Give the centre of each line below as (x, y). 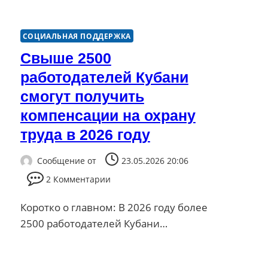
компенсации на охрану (108, 115)
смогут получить (82, 96)
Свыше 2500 (66, 58)
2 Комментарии (78, 179)
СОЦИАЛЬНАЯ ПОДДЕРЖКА (77, 36)
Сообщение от (66, 161)
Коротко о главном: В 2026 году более (114, 208)
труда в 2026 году (85, 134)
